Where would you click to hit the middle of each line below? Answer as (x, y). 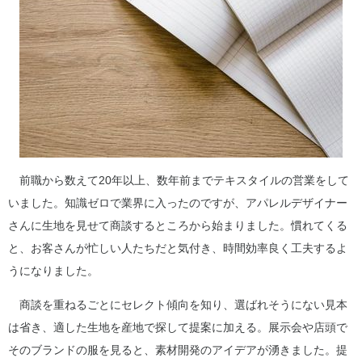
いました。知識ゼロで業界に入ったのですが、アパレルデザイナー (178, 203)
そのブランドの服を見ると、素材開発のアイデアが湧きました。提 (178, 350)
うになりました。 (53, 271)
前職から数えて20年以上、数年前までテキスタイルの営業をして (179, 180)
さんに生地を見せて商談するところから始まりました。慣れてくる (178, 225)
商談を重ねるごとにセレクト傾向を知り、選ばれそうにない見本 (178, 305)
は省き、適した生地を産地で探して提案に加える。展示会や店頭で (178, 327)
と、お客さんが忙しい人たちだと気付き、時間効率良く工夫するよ (178, 248)
